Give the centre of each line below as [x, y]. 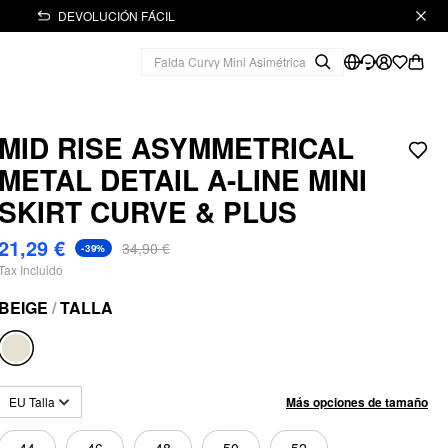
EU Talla [32, 401]
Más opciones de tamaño [357, 401]
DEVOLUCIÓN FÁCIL [116, 15]
